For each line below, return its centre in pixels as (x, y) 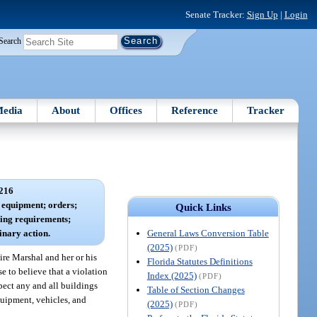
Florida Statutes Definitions (200, 261)
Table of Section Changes (196, 289)
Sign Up (262, 14)
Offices (126, 110)
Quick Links (203, 207)
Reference (195, 110)
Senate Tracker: (216, 14)
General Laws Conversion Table (208, 233)
